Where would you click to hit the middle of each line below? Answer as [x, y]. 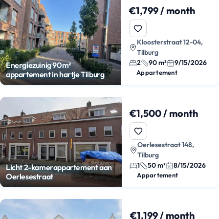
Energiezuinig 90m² [38, 65]
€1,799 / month [162, 11]
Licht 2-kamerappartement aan [59, 167]
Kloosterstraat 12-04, [170, 42]
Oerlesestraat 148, [166, 145]
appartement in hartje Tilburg [55, 75]
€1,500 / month [164, 113]
